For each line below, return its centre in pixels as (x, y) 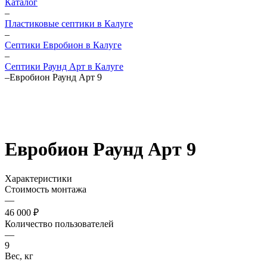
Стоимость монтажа (46, 189)
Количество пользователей (59, 223)
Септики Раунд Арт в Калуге (64, 66)
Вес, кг (19, 256)
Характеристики (38, 178)
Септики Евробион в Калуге (63, 45)
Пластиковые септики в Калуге (69, 24)
